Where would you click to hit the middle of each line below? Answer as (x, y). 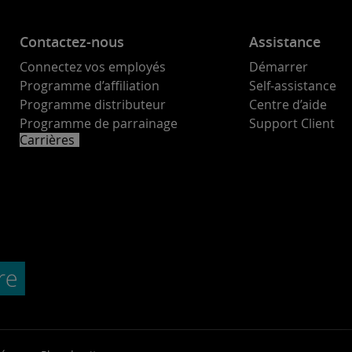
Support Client (292, 123)
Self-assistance (293, 86)
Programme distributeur (92, 104)
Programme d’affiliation (89, 86)
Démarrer (279, 67)
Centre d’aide (288, 104)
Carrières (47, 140)
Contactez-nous (71, 42)
